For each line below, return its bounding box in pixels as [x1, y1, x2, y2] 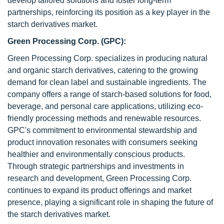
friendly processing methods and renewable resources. [7, 114, 201, 122]
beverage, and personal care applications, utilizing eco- [7, 102, 203, 110]
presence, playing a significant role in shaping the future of [7, 198, 213, 206]
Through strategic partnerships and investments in [7, 162, 184, 170]
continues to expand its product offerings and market [7, 186, 191, 194]
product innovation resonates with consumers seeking [7, 138, 197, 146]
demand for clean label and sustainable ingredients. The [7, 78, 206, 86]
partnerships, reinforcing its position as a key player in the [7, 8, 210, 16]
